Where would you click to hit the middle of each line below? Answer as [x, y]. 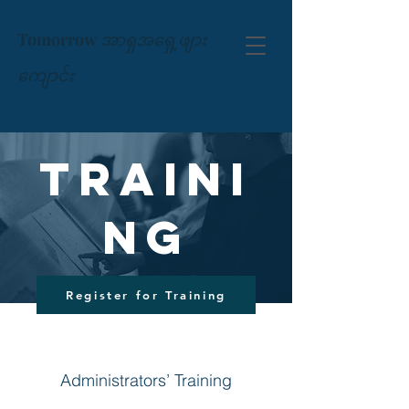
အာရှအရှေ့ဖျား [153, 39]
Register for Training [146, 295]
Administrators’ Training [146, 380]
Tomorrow [57, 39]
